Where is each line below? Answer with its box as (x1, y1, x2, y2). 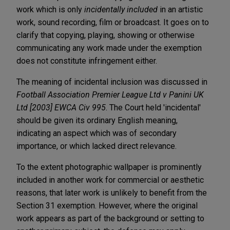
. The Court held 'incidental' (106, 102, 201, 112)
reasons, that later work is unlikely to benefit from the (16, 187, 207, 198)
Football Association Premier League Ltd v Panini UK (16, 89, 204, 100)
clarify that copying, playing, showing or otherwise (16, 30, 195, 40)
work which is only (16, 4, 84, 14)
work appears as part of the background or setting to (16, 213, 204, 223)
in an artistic (158, 4, 203, 14)
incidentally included (84, 4, 158, 14)
